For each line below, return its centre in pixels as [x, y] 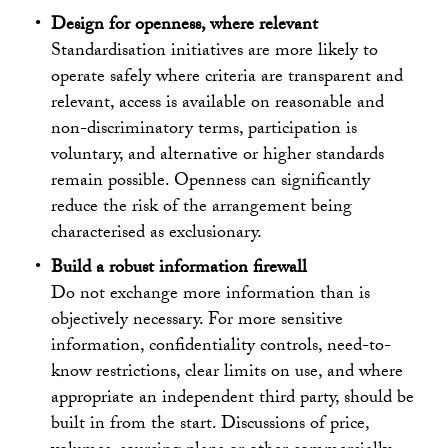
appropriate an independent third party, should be [233, 399]
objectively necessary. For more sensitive [197, 321]
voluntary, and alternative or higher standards [218, 156]
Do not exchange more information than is [211, 295]
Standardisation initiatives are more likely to [215, 52]
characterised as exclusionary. [157, 234]
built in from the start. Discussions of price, [210, 425]
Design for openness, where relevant [185, 26]
